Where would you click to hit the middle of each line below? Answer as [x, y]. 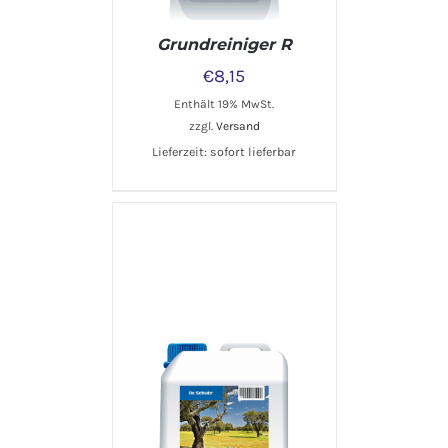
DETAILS [224, 373]
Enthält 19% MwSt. [224, 103]
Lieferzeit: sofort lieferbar [224, 151]
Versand [237, 125]
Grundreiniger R [224, 44]
